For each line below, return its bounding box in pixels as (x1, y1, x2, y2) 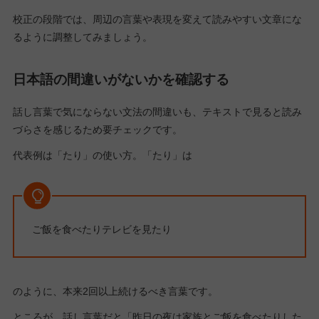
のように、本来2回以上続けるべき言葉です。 (12, 285, 218, 297)
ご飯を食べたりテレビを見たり (32, 223, 172, 235)
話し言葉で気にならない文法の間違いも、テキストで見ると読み (12, 106, 302, 118)
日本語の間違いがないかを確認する (12, 71, 229, 87)
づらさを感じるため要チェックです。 (12, 124, 182, 136)
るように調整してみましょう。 (12, 31, 152, 43)
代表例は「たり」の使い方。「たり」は (12, 150, 192, 162)
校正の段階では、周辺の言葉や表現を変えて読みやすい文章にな (12, 13, 302, 25)
